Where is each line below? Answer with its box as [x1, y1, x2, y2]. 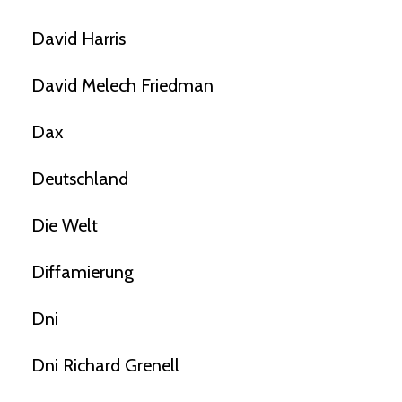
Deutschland [31, 167, 128, 189]
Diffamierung [31, 260, 134, 283]
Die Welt [31, 214, 98, 236]
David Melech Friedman [31, 74, 214, 96]
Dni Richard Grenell [31, 354, 179, 376]
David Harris [31, 27, 126, 49]
